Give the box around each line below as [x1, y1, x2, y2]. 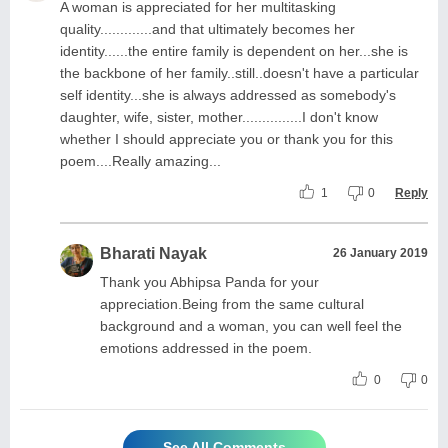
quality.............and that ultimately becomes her [60, 20, 355, 37]
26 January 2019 [333, 245, 428, 260]
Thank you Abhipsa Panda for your [100, 273, 319, 290]
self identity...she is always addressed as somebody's [60, 86, 396, 103]
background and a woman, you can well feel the [100, 317, 402, 334]
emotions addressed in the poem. [100, 339, 312, 356]
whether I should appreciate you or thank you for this [60, 130, 393, 147]
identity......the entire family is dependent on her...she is [60, 42, 408, 59]
